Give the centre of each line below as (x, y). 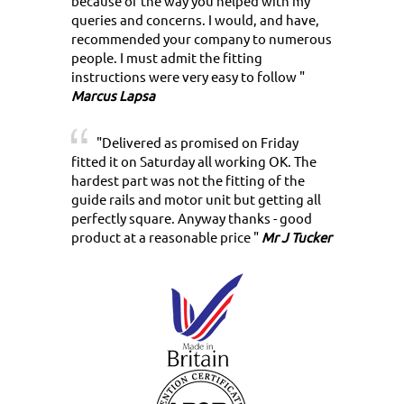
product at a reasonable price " (165, 237)
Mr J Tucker (295, 237)
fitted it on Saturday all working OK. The (194, 161)
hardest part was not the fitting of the (188, 180)
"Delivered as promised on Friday (197, 142)
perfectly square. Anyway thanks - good (192, 218)
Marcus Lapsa (113, 96)
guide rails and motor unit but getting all (196, 199)
